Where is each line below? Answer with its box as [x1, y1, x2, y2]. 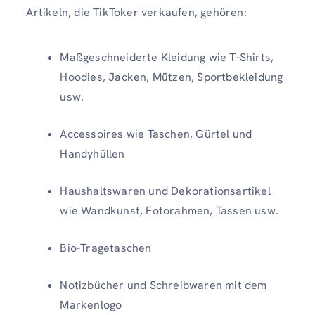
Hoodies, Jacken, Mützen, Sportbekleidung [60, 69, 283, 84]
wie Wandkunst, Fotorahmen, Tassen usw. [60, 202, 278, 218]
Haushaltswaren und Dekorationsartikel [60, 183, 271, 198]
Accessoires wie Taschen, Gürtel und [60, 126, 252, 141]
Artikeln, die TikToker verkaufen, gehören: [26, 5, 247, 20]
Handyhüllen [60, 146, 125, 161]
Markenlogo [60, 297, 122, 312]
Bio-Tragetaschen [60, 240, 152, 255]
